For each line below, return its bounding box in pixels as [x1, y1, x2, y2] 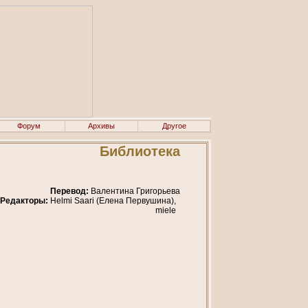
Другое [162, 122, 186, 130]
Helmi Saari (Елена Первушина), [48, 196, 181, 206]
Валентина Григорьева [89, 186, 181, 196]
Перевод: [50, 186, 89, 196]
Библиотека [100, 144, 181, 159]
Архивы [88, 122, 115, 130]
